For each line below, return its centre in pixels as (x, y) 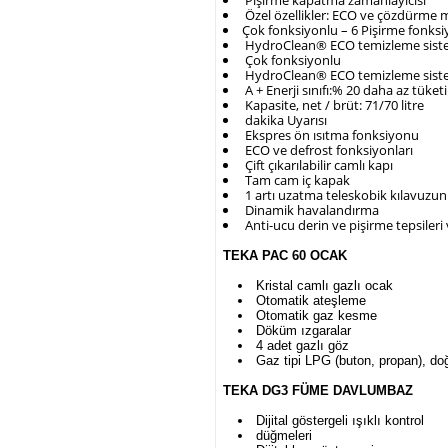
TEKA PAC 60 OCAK (284, 256)
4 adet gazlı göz (302, 346)
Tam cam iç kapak (295, 180)
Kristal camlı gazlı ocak (324, 286)
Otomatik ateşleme (310, 301)
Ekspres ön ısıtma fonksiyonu (330, 135)
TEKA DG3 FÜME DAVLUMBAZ (317, 391)
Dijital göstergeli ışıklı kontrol (339, 421)
